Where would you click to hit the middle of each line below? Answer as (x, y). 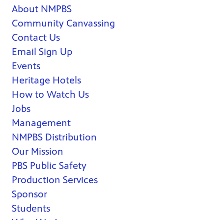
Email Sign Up (42, 52)
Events (26, 66)
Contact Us (36, 38)
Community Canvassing (63, 24)
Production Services (55, 180)
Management (41, 123)
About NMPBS (42, 9)
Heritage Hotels (46, 81)
